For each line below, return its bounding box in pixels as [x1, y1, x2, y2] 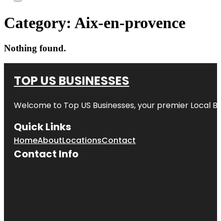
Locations [62, 134, 102, 146]
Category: [4, 14, 74, 32]
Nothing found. [4, 42, 66, 53]
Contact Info [14, 147, 78, 161]
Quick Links [14, 119, 71, 134]
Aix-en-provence [74, 14, 185, 32]
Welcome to [14, 99, 64, 111]
